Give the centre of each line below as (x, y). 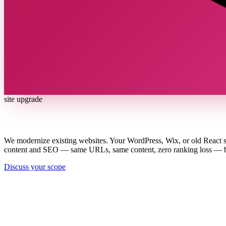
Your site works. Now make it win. (86, 120)
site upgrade (23, 99)
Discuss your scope (35, 166)
